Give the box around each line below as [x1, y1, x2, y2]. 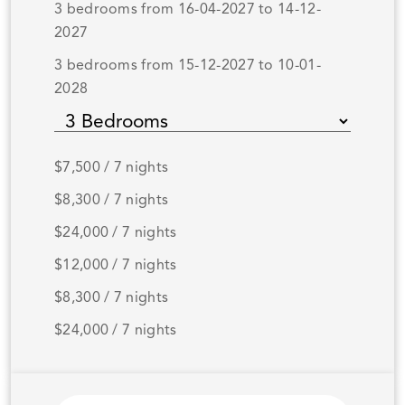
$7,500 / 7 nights [54, 161, 169, 176]
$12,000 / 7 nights [54, 259, 177, 274]
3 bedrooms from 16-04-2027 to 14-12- [54, 3, 321, 18]
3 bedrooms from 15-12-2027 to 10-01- [54, 59, 321, 74]
